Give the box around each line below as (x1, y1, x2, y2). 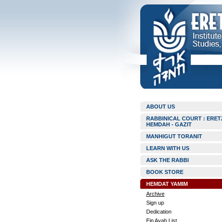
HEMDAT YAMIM (146, 181, 188, 187)
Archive (146, 191, 165, 197)
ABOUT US (146, 104, 175, 110)
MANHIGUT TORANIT (146, 133, 202, 139)
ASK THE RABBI (146, 157, 189, 163)
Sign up (146, 200, 164, 206)
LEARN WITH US (146, 145, 189, 151)
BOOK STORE (146, 169, 183, 175)
